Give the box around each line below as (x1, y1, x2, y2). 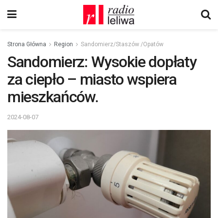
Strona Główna (7, 41, 46, 48)
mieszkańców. (7, 88, 98, 106)
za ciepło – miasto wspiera (7, 70, 177, 89)
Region (54, 41, 73, 48)
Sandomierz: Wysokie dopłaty (7, 53, 197, 71)
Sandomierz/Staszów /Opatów (81, 41, 163, 48)
